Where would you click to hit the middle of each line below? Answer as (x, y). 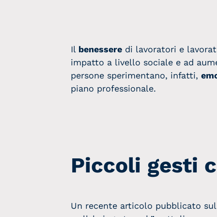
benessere (100, 49)
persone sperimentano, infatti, (136, 75)
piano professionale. (113, 88)
